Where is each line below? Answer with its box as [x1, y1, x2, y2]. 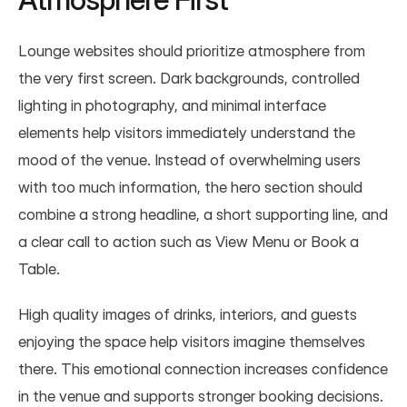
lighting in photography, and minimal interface [18, 95, 326, 114]
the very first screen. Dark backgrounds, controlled [18, 68, 360, 87]
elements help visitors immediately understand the [18, 123, 355, 142]
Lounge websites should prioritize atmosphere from [18, 41, 365, 60]
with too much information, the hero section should [18, 177, 362, 196]
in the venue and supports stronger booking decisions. [18, 386, 383, 405]
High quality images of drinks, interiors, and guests [18, 304, 357, 323]
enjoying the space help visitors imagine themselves [18, 332, 365, 351]
